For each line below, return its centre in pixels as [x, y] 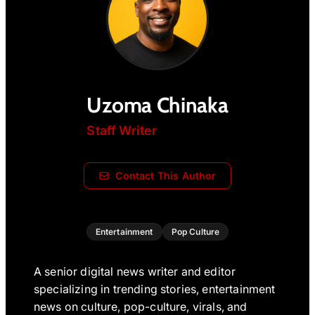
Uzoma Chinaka [157, 105]
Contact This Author [166, 175]
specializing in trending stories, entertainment [155, 289]
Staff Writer [122, 130]
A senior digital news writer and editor [135, 272]
